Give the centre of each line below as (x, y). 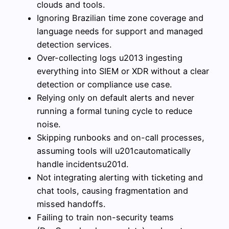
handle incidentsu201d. (83, 164)
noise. (49, 124)
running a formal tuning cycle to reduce (114, 111)
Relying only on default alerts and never (116, 98)
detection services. (74, 45)
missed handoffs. (71, 204)
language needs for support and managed (120, 31)
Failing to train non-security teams (105, 217)
